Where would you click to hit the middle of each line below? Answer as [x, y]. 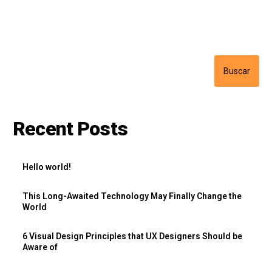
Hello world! [47, 167]
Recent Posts [70, 128]
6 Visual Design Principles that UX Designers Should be [133, 236]
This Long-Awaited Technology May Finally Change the [132, 196]
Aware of [40, 247]
